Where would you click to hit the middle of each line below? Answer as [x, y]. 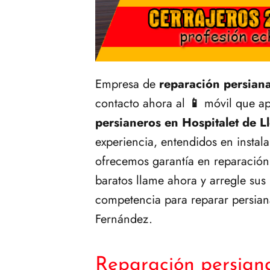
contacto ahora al [142, 103]
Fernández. [124, 219]
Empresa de [125, 84]
